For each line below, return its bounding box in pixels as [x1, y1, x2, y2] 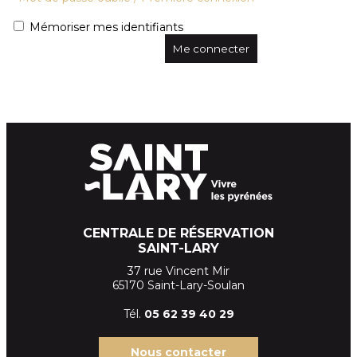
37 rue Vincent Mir [127, 263, 229, 278]
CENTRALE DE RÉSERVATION [83, 225, 274, 241]
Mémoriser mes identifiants [29, 20, 183, 34]
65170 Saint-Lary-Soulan [112, 277, 245, 292]
